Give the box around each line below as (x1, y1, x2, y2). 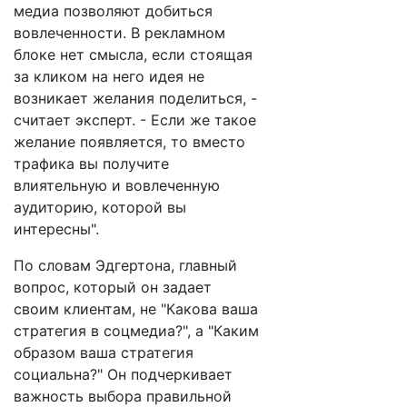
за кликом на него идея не (14, 67, 204, 85)
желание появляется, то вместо (14, 133, 245, 151)
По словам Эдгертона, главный (14, 256, 237, 274)
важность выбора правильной (14, 387, 232, 405)
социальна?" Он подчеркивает (14, 365, 233, 383)
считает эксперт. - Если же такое (14, 111, 256, 129)
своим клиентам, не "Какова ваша (14, 300, 258, 318)
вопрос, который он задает (14, 278, 212, 296)
